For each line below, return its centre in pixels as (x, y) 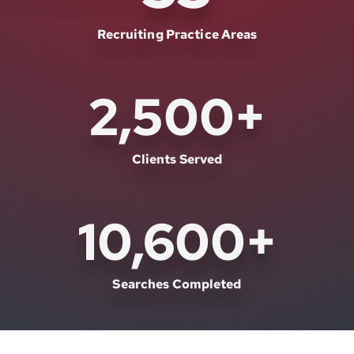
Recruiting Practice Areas (177, 34)
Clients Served (177, 159)
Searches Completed (177, 284)
